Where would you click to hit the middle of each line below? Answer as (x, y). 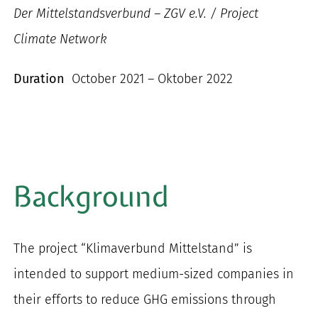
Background (92, 196)
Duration (41, 78)
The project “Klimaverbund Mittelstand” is (133, 248)
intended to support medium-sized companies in (154, 274)
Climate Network (60, 39)
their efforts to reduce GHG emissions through (145, 299)
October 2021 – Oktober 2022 (151, 78)
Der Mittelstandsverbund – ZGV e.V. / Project (136, 13)
